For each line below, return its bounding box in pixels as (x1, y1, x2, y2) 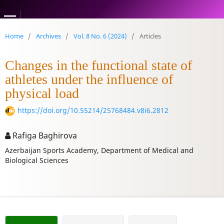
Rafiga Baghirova (10, 129, 77, 141)
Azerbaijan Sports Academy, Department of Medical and (4, 145, 193, 155)
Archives (35, 31, 61, 40)
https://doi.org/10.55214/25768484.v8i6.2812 (17, 105, 168, 115)
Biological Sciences (4, 155, 68, 165)
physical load (4, 85, 79, 101)
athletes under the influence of (4, 71, 173, 87)
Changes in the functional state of (4, 57, 192, 73)
